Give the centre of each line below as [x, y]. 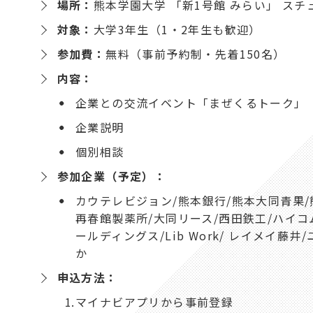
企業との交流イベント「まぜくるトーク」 [191, 102]
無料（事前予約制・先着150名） [196, 53]
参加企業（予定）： [112, 176]
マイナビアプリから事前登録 [154, 301]
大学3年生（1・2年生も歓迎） [177, 29]
